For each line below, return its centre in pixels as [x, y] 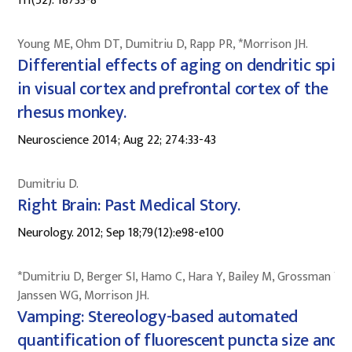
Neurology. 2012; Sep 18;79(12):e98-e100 [121, 233]
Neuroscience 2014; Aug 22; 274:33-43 [117, 140]
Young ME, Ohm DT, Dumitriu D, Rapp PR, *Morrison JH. [163, 44]
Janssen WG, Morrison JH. [84, 295]
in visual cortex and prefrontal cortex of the [173, 89]
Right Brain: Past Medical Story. [129, 205]
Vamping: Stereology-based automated [158, 317]
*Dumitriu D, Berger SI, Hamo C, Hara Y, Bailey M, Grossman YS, [184, 277]
